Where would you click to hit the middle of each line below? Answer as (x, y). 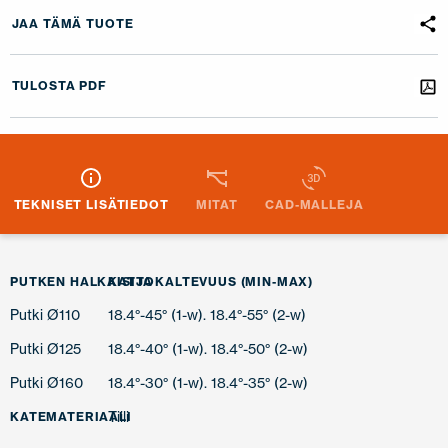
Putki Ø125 (45, 349)
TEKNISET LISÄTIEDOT (91, 205)
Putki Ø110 (45, 315)
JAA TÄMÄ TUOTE (72, 23)
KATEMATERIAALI (71, 417)
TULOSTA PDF (59, 85)
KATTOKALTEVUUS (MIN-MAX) (211, 282)
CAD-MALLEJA (314, 205)
